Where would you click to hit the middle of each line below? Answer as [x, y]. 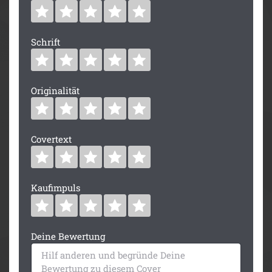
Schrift [46, 42]
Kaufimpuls [56, 187]
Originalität [55, 90]
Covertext [51, 139]
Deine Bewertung [68, 236]
